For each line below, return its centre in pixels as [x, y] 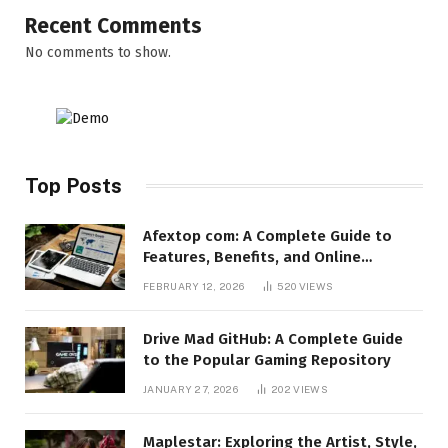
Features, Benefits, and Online [252, 256]
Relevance [180, 277]
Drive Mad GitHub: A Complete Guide [273, 338]
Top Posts [73, 185]
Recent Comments [113, 25]
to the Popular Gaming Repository [267, 359]
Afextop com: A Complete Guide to [267, 235]
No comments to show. [98, 52]
